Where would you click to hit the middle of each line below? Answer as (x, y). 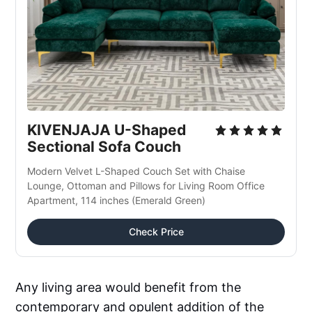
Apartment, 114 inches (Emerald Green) (117, 200)
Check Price (156, 231)
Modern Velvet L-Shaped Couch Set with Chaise (136, 171)
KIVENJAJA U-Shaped (107, 130)
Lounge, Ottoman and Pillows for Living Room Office (146, 185)
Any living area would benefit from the (128, 287)
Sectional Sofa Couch (104, 146)
